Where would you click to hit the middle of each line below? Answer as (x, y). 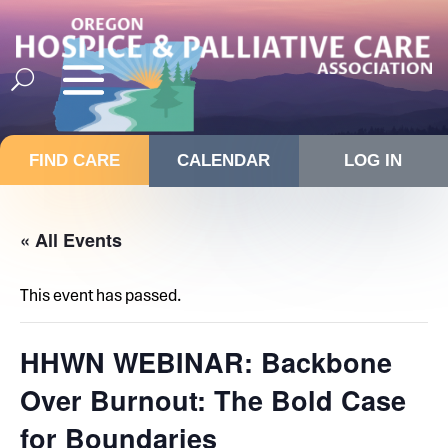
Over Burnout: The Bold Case (213, 400)
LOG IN (373, 161)
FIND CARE (75, 161)
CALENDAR (224, 161)
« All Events (71, 240)
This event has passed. (100, 295)
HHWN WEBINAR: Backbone (206, 362)
